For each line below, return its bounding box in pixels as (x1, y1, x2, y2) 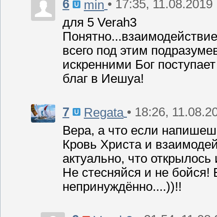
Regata (84, 105, 124, 119)
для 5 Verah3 (62, 15, 137, 30)
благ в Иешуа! (62, 72, 144, 86)
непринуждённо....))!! (62, 179, 182, 193)
